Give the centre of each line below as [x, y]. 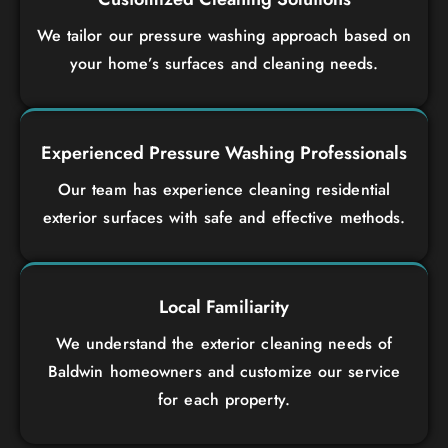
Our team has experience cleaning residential [224, 189]
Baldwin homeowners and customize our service [224, 371]
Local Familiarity [224, 306]
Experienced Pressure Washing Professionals [224, 152]
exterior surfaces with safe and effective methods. [224, 217]
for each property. [224, 399]
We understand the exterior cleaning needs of [224, 343]
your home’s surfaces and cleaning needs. [224, 63]
